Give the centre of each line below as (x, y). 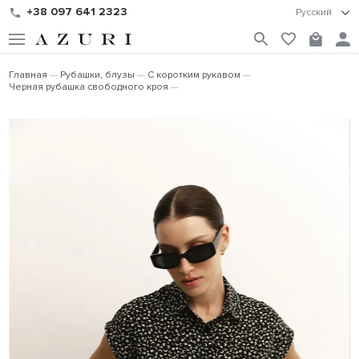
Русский (315, 12)
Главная (28, 75)
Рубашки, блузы (98, 75)
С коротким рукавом (194, 75)
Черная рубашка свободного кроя (89, 87)
